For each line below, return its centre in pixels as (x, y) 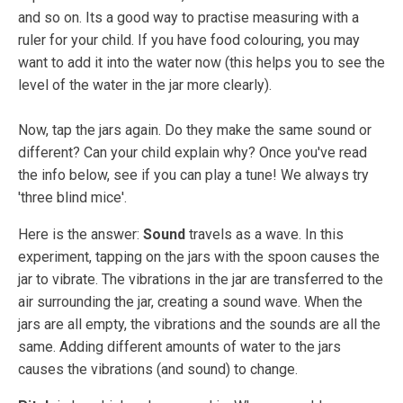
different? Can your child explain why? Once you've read (193, 152)
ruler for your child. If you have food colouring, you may (189, 40)
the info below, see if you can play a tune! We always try (193, 175)
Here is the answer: (81, 234)
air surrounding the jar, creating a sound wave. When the (190, 301)
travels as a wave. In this (264, 234)
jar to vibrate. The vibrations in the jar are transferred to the (201, 279)
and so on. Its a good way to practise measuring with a (188, 17)
